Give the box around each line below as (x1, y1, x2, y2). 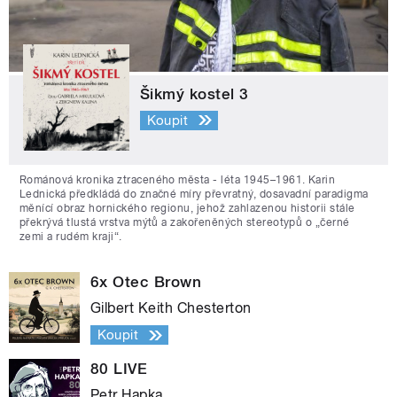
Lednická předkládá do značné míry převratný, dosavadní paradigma (19, 188, 369, 201)
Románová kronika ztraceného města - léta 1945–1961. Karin (19, 174, 336, 187)
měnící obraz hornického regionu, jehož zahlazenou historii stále (19, 202, 355, 215)
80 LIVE (90, 360, 148, 378)
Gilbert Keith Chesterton (90, 300, 252, 317)
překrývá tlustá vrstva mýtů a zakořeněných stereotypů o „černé (19, 216, 350, 230)
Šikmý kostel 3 (140, 85, 249, 104)
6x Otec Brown (90, 273, 202, 292)
